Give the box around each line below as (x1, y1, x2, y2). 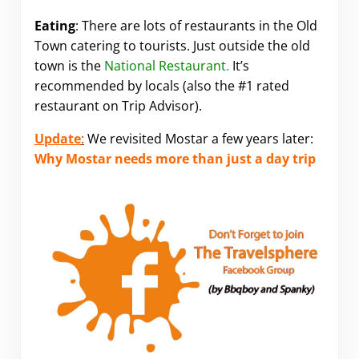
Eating (34, 16, 75, 34)
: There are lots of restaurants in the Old (75, 16, 317, 34)
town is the (34, 56, 104, 75)
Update (34, 129, 81, 147)
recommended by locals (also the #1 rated (34, 76, 289, 95)
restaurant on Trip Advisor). (34, 96, 202, 115)
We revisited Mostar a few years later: (83, 129, 313, 147)
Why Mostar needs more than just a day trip (34, 149, 316, 167)
